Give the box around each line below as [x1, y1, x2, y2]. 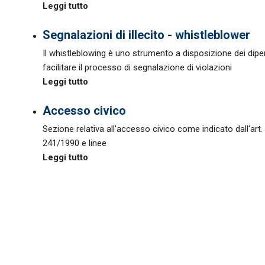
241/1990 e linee [43, 138, 106, 148]
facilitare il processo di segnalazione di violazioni [43, 62, 232, 73]
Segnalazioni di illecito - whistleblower [43, 28, 250, 42]
